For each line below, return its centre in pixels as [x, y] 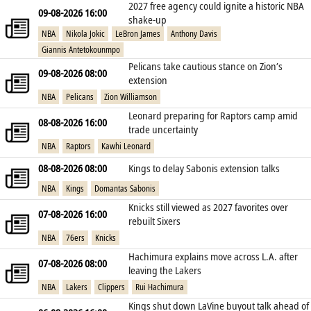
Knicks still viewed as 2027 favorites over [208, 207]
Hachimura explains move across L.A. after [213, 257]
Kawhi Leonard [126, 146]
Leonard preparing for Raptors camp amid [213, 116]
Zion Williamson [131, 96]
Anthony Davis [194, 34]
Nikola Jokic [85, 34]
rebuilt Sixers [154, 221]
